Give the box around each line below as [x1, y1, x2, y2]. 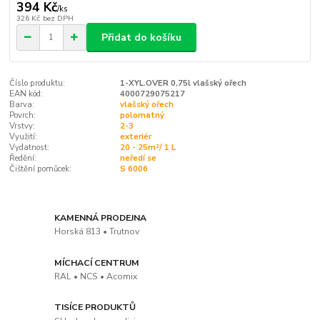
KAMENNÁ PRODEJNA [54, 211, 147, 224]
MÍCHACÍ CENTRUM [54, 256, 140, 269]
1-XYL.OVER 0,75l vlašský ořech [119, 78, 246, 89]
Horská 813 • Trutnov [54, 226, 140, 238]
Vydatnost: [9, 142, 50, 154]
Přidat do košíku [101, 30, 181, 44]
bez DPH [42, 13, 74, 24]
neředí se [119, 153, 156, 164]
